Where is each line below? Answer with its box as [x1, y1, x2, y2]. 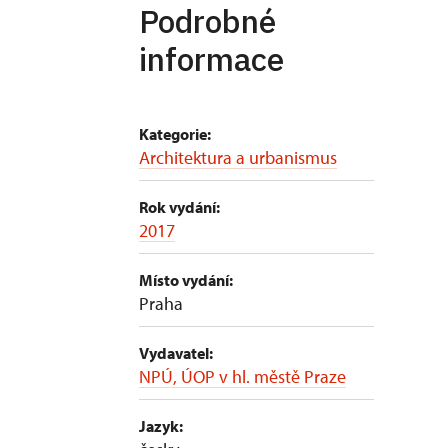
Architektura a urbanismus [139, 146, 337, 169]
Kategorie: [139, 124, 211, 144]
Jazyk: [139, 416, 183, 436]
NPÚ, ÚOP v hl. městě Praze [139, 365, 346, 388]
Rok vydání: [139, 197, 220, 217]
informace [139, 38, 284, 80]
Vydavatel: [139, 343, 213, 363]
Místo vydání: [139, 270, 233, 290]
